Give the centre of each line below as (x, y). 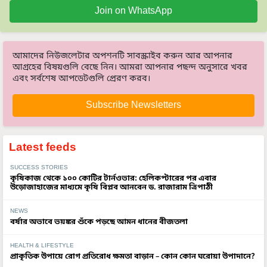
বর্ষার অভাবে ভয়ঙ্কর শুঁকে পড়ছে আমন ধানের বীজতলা (99, 222)
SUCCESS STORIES (39, 168)
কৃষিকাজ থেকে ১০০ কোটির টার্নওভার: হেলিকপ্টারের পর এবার (113, 179)
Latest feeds (43, 148)
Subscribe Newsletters (133, 106)
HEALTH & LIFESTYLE (42, 246)
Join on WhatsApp (133, 12)
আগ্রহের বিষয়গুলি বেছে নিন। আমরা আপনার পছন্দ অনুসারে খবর (130, 68)
